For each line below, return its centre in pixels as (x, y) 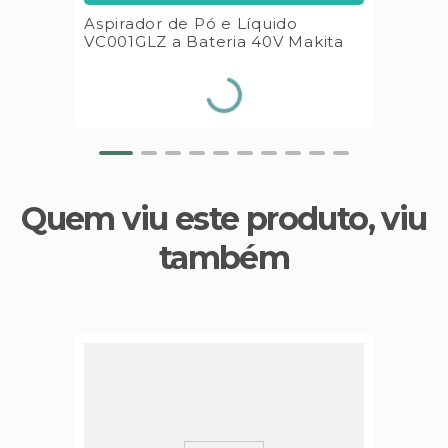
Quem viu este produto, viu (224, 218)
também (224, 257)
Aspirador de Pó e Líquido (191, 23)
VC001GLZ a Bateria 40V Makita (214, 41)
